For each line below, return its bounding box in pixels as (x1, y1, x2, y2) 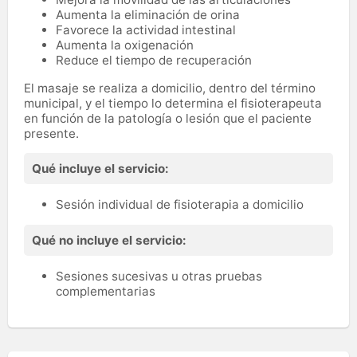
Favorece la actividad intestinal (56, 22, 236, 37)
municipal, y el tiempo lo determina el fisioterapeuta (24, 95, 322, 111)
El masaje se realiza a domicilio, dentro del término (24, 80, 316, 96)
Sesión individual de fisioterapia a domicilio (56, 197, 304, 213)
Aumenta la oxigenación (56, 37, 194, 53)
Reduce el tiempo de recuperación (56, 52, 255, 68)
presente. (24, 125, 82, 141)
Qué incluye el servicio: (32, 161, 169, 177)
